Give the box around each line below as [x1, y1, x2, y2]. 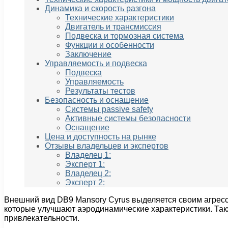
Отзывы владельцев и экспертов [45, 141, 168, 151]
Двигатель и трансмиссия [65, 22, 161, 32]
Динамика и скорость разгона [45, 4, 156, 13]
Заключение [65, 50, 111, 59]
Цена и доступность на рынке [45, 132, 156, 141]
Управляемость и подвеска [45, 59, 147, 68]
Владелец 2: [65, 169, 111, 178]
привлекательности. [4, 214, 79, 223]
